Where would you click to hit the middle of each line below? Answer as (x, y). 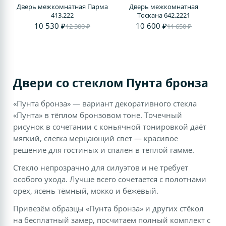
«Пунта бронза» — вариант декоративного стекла (105, 104)
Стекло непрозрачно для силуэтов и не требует (101, 168)
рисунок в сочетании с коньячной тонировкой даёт (110, 127)
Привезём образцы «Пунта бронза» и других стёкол (109, 209)
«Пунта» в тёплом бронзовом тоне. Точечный (98, 115)
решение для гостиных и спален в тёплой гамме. (104, 150)
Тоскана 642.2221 (164, 15)
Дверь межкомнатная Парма (62, 7)
